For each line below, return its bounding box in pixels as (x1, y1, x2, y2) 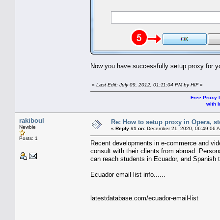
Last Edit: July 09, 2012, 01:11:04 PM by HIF (96, 82, 198, 87)
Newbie (19, 124, 36, 130)
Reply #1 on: (115, 125, 145, 131)
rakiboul (19, 116, 44, 124)
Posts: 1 (19, 135, 38, 141)
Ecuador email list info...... (90, 170, 165, 178)
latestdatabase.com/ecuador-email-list (90, 194, 198, 202)
